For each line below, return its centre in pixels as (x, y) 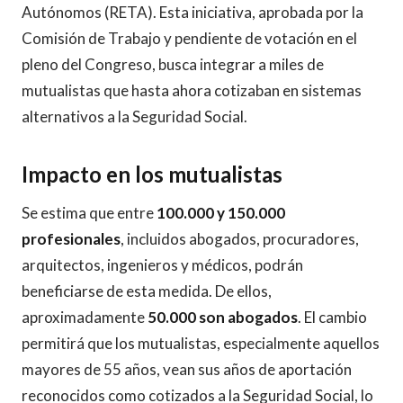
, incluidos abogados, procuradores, (240, 238)
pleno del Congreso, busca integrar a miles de (173, 64)
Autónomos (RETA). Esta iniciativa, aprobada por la (193, 12)
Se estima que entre (89, 212)
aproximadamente (85, 317)
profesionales (71, 238)
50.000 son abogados (223, 317)
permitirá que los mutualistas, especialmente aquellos (201, 343)
